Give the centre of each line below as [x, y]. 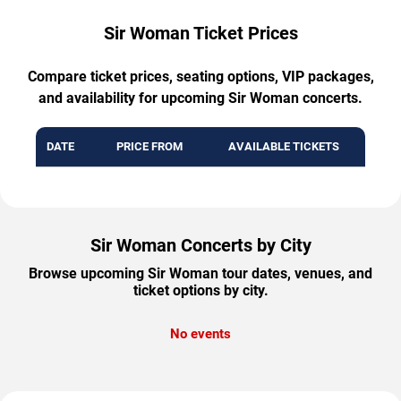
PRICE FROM [149, 146]
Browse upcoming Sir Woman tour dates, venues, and [200, 273]
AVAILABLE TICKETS [284, 146]
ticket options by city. [200, 290]
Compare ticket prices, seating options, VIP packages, [200, 76]
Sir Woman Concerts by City [200, 245]
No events [200, 333]
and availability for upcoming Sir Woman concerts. [200, 98]
